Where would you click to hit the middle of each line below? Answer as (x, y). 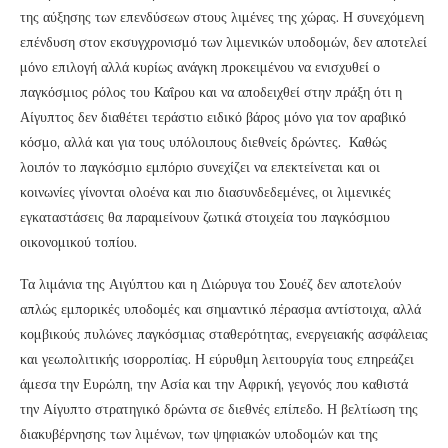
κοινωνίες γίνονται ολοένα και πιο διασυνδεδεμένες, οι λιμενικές (205, 192)
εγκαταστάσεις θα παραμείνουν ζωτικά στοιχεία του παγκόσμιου (205, 217)
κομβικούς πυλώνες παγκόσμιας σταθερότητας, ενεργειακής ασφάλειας (224, 334)
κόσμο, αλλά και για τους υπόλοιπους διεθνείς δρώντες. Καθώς (203, 142)
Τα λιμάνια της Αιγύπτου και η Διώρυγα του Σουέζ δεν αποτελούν (210, 284)
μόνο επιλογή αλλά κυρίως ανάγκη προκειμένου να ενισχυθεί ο (200, 67)
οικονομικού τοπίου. (78, 242)
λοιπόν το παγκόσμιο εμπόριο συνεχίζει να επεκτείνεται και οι (200, 167)
